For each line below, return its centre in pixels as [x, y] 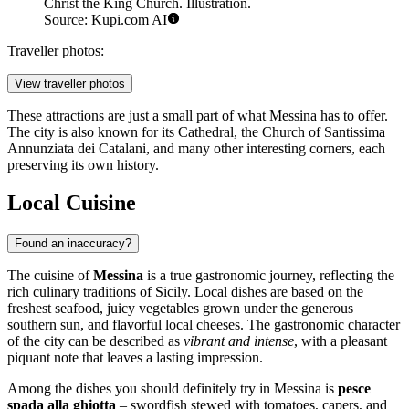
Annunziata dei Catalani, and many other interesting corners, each [196, 148]
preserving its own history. [83, 164]
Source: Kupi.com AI [105, 19]
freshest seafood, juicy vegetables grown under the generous [180, 309]
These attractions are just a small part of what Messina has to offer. [198, 115]
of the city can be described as [95, 341]
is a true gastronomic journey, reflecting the [269, 276]
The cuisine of [50, 276]
